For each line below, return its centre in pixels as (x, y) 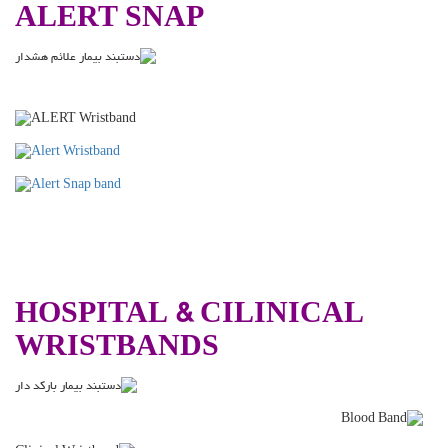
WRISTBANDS (120, 350)
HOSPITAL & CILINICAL (189, 317)
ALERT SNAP (109, 20)
